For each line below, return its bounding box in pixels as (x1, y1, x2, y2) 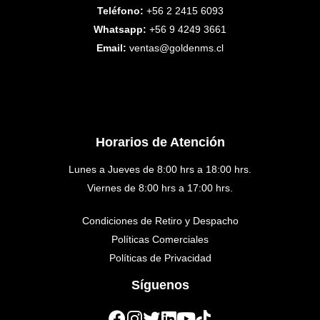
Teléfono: (96, 5, 144, 16)
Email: (96, 42, 126, 54)
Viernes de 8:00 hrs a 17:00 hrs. (87, 182, 233, 194)
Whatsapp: (94, 24, 146, 35)
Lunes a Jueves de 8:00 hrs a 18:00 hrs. (69, 164, 251, 175)
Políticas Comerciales (111, 234, 209, 245)
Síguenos (131, 277, 189, 292)
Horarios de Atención (95, 134, 225, 149)
